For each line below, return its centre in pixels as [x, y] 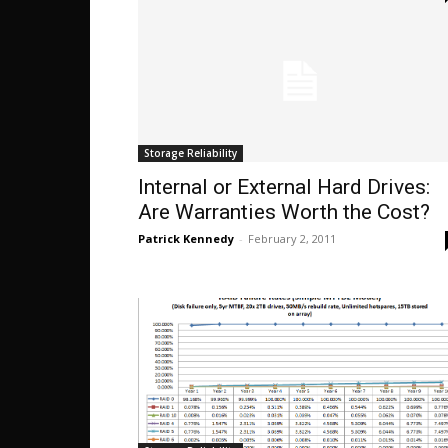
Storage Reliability [190, 153]
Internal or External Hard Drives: [284, 187]
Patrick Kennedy [186, 238]
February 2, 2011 [292, 238]
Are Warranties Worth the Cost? [284, 212]
